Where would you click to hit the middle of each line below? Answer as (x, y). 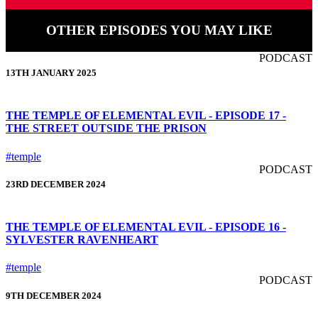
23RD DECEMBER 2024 (56, 184)
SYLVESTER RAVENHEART (82, 240)
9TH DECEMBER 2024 (54, 295)
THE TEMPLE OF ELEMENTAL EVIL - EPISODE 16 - (146, 227)
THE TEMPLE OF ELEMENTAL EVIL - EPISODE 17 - (146, 116)
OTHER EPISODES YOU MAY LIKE (159, 30)
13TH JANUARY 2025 (51, 72)
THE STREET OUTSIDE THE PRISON (106, 128)
